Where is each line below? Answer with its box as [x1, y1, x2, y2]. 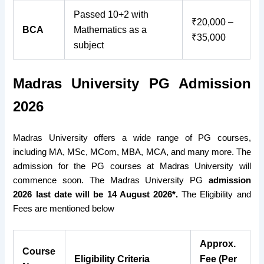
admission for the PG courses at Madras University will [13, 161, 251, 171]
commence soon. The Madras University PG [13, 176, 203, 186]
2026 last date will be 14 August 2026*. [13, 190, 182, 200]
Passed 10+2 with [74, 9, 149, 19]
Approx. [200, 238, 236, 249]
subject [74, 39, 104, 50]
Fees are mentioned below [13, 204, 115, 214]
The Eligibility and [181, 190, 251, 200]
